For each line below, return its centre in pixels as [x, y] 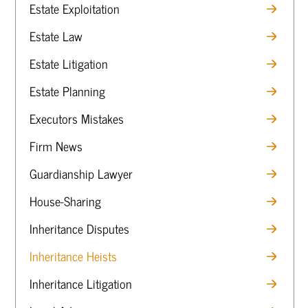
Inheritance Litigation [81, 283]
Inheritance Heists [73, 256]
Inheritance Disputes [79, 228]
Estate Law [56, 36]
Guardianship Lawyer [81, 173]
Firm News [56, 146]
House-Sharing [65, 201]
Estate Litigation [69, 63]
